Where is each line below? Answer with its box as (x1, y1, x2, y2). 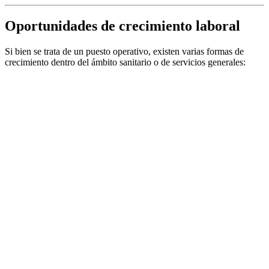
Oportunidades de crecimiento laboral (5, 18, 240, 34)
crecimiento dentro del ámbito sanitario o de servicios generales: (5, 56, 246, 67)
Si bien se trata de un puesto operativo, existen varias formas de (5, 46, 244, 56)
